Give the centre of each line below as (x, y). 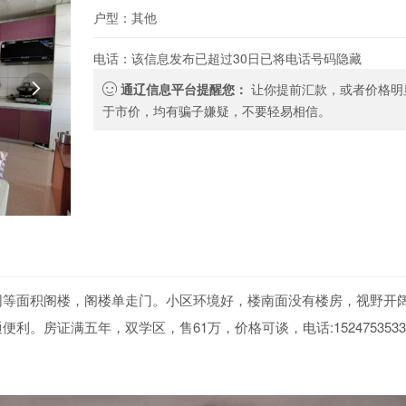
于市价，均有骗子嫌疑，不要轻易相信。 (216, 111)
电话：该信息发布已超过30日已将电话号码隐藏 (227, 58)
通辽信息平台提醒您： (184, 89)
